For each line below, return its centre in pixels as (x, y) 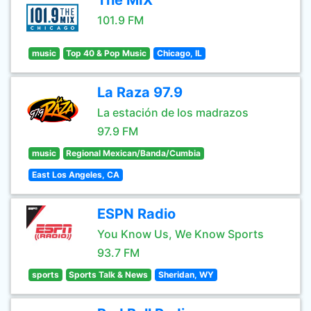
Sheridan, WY (186, 275)
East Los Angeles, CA (75, 175)
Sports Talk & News (109, 275)
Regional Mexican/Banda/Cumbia (134, 153)
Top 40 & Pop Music (107, 53)
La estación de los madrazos (173, 112)
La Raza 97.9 (140, 92)
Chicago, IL (179, 53)
